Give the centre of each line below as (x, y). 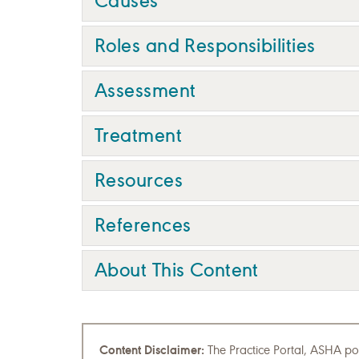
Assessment (145, 90)
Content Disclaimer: (152, 350)
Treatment (138, 135)
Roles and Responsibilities (205, 45)
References (143, 225)
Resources (139, 180)
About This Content (177, 270)
